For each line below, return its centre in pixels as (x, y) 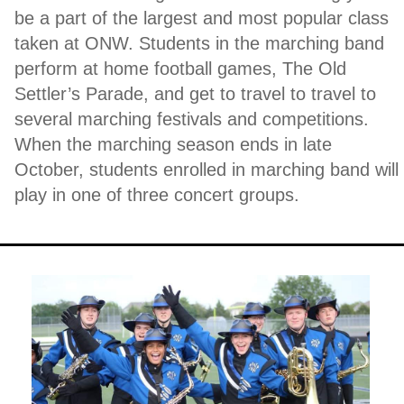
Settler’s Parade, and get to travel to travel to (195, 93)
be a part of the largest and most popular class (202, 18)
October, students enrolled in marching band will (207, 169)
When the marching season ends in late (173, 144)
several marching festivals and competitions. (192, 119)
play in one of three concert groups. (160, 194)
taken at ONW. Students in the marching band (199, 43)
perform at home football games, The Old (180, 68)
